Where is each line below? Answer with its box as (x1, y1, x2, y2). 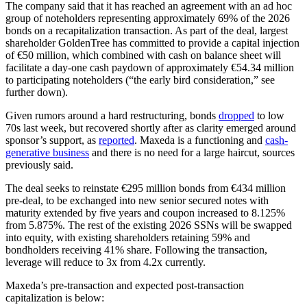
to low (254, 110, 284, 122)
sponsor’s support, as (5, 134, 99, 147)
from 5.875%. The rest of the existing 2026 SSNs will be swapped (5, 219, 292, 232)
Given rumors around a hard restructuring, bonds (5, 110, 219, 122)
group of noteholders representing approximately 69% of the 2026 (5, 12, 290, 25)
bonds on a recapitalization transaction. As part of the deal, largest (5, 25, 288, 37)
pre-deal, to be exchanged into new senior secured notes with (5, 195, 269, 207)
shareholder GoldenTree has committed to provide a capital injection (5, 37, 299, 49)
